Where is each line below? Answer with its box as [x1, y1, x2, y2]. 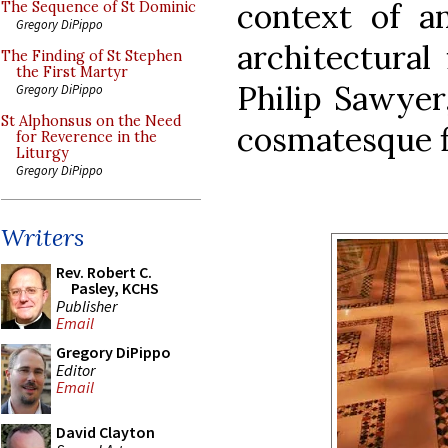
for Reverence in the [16, 128, 157, 146]
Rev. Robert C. [56, 262, 152, 282]
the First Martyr [16, 63, 128, 81]
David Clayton [56, 422, 155, 442]
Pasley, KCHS [71, 278, 159, 298]
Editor [56, 359, 95, 380]
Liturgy [16, 144, 69, 162]
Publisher [56, 295, 117, 316]
